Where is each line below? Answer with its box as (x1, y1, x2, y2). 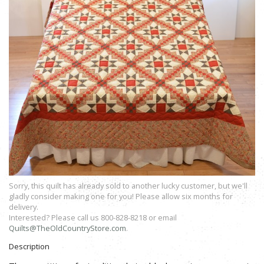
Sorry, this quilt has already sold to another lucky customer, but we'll (9, 180, 247, 192)
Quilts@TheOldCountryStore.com (9, 223, 126, 234)
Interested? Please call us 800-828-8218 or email (9, 212, 177, 223)
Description (9, 240, 49, 252)
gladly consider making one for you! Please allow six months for (9, 191, 233, 202)
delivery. (9, 202, 38, 213)
